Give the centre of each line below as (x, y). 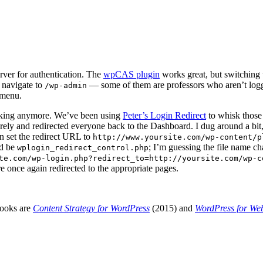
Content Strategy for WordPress (91, 208)
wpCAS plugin (131, 74)
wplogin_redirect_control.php (83, 148)
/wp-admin (66, 85)
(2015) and (172, 208)
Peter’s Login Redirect (164, 115)
